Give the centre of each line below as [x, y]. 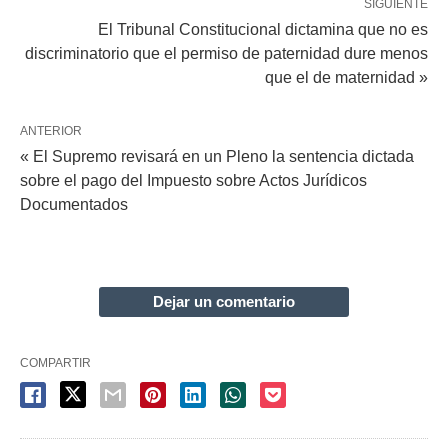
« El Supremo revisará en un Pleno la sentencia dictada [217, 156]
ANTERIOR [51, 130]
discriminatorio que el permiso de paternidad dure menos [226, 53]
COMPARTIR [55, 362]
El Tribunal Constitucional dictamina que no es [263, 29]
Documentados [74, 204]
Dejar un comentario [224, 301]
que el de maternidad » [346, 77]
